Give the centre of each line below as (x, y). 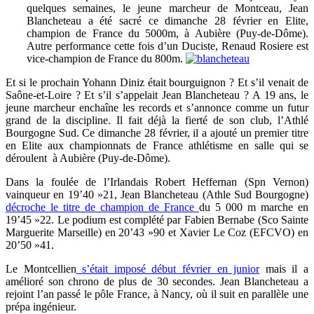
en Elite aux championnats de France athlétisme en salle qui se (157, 145)
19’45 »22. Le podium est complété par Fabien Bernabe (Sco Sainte (157, 219)
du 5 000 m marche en (254, 207)
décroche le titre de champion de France (102, 207)
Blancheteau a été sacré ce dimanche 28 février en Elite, (168, 20)
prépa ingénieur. (41, 306)
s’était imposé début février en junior (168, 268)
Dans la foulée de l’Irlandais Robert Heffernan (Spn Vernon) (157, 182)
